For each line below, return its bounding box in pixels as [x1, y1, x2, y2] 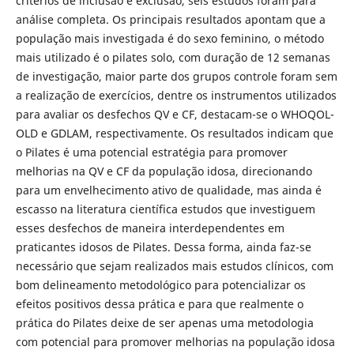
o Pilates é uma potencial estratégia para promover [15, 144, 288, 160]
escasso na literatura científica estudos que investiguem [15, 201, 315, 217]
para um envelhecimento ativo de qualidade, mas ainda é [15, 182, 322, 198]
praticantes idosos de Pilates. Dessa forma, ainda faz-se [15, 239, 311, 254]
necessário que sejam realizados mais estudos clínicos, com [15, 258, 333, 273]
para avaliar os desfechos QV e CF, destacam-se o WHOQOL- [15, 106, 334, 122]
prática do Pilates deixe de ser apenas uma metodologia [15, 314, 314, 330]
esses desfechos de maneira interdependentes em [15, 220, 284, 235]
